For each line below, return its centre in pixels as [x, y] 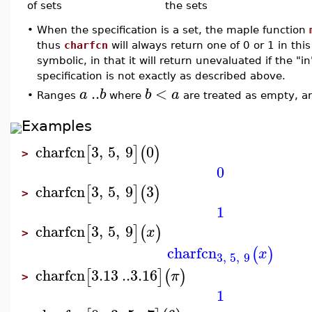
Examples [57, 126]
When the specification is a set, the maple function [173, 29]
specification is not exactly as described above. [161, 75]
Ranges [58, 95]
